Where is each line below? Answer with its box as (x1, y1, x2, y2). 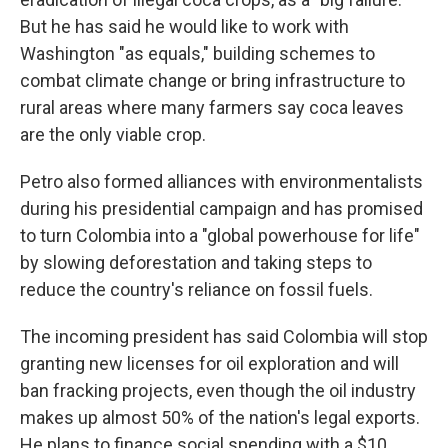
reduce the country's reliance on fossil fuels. (20, 279, 373, 300)
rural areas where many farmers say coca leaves (20, 97, 404, 118)
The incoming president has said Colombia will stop (20, 326, 428, 347)
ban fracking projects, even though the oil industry (20, 380, 416, 401)
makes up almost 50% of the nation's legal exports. (20, 407, 420, 428)
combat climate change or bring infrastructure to (20, 70, 405, 91)
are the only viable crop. (20, 124, 206, 145)
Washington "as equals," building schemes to (20, 43, 375, 64)
